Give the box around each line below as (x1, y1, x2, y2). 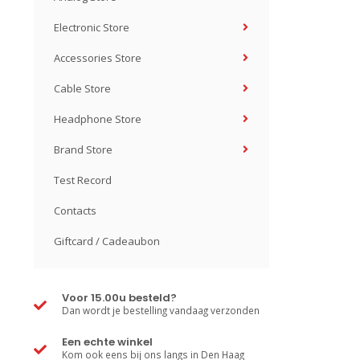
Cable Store (54, 81, 111, 96)
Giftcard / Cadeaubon (54, 234, 160, 248)
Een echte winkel (62, 334, 153, 350)
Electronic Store (54, 20, 129, 35)
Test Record (54, 173, 112, 187)
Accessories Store (54, 51, 141, 65)
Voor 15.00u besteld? (62, 290, 177, 305)
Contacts (54, 203, 96, 218)
